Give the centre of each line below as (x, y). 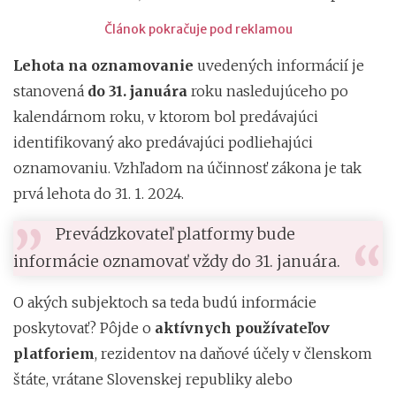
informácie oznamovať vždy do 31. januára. (177, 261)
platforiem (54, 353)
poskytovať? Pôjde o (84, 327)
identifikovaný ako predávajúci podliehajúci (163, 142)
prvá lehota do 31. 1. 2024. (99, 193)
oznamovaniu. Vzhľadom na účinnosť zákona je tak (187, 168)
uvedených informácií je (279, 65)
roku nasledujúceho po (268, 91)
